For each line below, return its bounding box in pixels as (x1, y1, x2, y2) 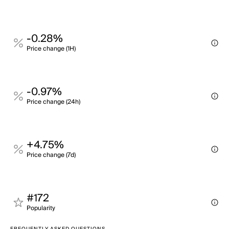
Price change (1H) (27, 43, 76, 54)
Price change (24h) (27, 97, 80, 107)
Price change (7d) (27, 150, 76, 161)
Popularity (27, 203, 55, 214)
